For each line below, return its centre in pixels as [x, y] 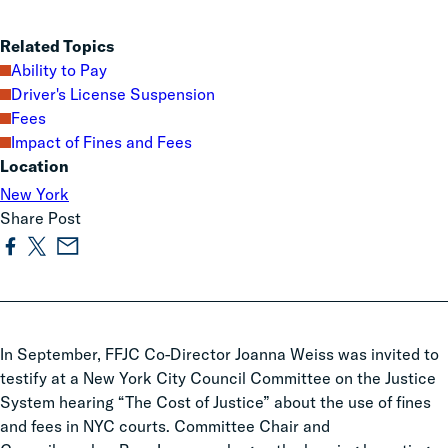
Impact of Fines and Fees [101, 142]
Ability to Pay [59, 70]
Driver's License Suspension [113, 94]
